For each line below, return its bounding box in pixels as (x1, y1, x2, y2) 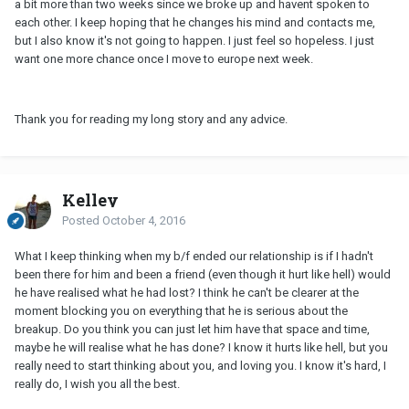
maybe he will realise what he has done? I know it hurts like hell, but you (15, 341, 388, 355)
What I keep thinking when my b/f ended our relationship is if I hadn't (15, 249, 373, 264)
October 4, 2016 (102, 214, 185, 228)
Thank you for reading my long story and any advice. (15, 112, 288, 127)
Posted (62, 214, 102, 228)
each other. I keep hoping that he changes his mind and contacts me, (15, 16, 375, 30)
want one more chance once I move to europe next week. (15, 52, 313, 67)
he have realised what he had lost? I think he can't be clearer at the (15, 286, 359, 300)
